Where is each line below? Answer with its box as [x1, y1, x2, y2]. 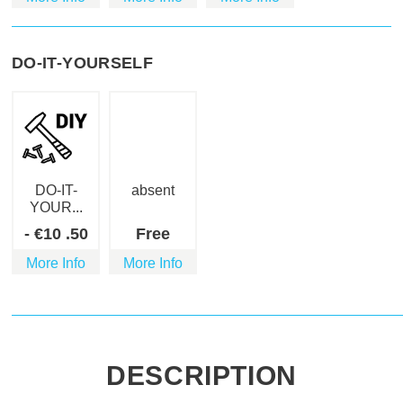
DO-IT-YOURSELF [12, 54, 154, 73]
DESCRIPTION [106, 361, 297, 391]
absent [131, 183, 175, 199]
